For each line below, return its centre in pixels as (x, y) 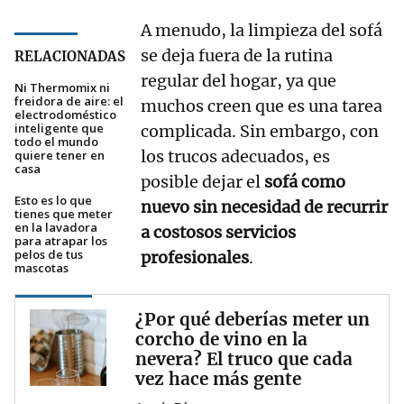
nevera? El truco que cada (244, 359)
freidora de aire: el (69, 101)
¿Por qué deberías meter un (252, 320)
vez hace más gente (218, 379)
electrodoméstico (65, 115)
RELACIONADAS (70, 57)
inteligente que (59, 129)
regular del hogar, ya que (239, 81)
